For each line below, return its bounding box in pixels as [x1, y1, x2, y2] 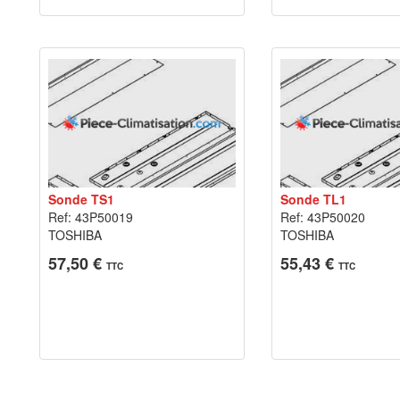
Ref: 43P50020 [279, 208, 365, 226]
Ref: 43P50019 [48, 208, 133, 226]
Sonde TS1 [48, 190, 114, 208]
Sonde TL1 [279, 190, 346, 208]
